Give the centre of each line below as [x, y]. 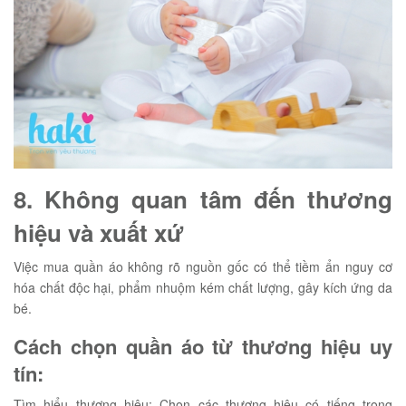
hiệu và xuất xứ [99, 232]
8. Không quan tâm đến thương [203, 199]
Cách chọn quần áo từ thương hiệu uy [203, 346]
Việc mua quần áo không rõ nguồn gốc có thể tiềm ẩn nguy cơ [203, 266]
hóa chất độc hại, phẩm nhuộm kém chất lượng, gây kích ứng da [203, 287]
